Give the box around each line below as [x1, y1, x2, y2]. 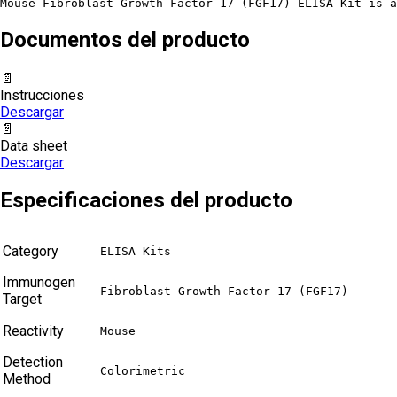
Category [3, 243, 58, 261]
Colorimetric [100, 364, 185, 378]
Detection [3, 354, 63, 371]
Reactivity [3, 323, 64, 340]
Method [3, 370, 51, 388]
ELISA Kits [100, 245, 171, 259]
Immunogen [3, 274, 75, 292]
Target [3, 291, 42, 308]
